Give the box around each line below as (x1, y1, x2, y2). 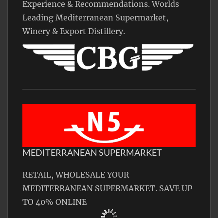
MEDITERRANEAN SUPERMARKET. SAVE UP (22, 183, 192, 194)
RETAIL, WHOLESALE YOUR (22, 170, 129, 180)
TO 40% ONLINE (22, 197, 87, 207)
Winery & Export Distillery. (22, 26, 125, 36)
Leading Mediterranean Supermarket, (22, 13, 168, 23)
